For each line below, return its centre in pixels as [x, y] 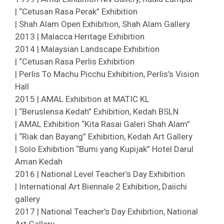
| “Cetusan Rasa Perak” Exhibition [76, 11]
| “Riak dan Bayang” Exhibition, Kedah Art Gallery [104, 136]
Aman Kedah [39, 161]
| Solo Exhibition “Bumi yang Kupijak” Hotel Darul [104, 149]
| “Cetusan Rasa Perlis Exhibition [75, 61]
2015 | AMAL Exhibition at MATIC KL [82, 99]
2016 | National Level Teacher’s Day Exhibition [100, 174]
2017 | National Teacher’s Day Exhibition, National [106, 211]
